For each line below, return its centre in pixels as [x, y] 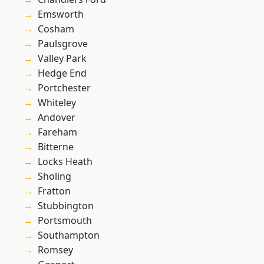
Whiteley [57, 103]
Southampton [69, 235]
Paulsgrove [63, 44]
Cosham [56, 29]
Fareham [57, 132]
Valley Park [62, 59]
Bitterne [56, 147]
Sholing [55, 176]
